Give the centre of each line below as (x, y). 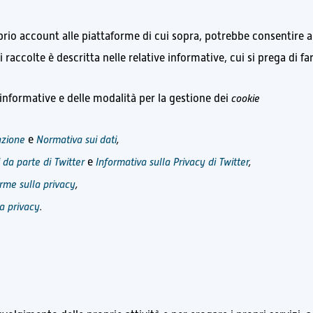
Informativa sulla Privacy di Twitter (173, 162)
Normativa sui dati (77, 140)
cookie (246, 99)
